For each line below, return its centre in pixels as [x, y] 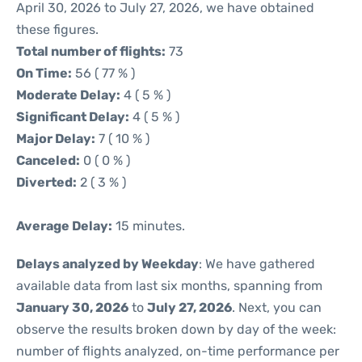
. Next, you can [277, 307]
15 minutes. [149, 226]
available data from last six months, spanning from [169, 286]
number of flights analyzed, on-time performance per [178, 351]
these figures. [57, 29]
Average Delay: [64, 226]
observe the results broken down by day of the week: [176, 329]
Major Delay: [56, 139]
